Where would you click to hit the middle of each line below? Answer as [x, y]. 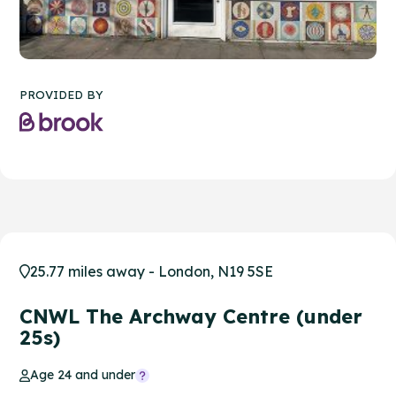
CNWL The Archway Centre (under [191, 317]
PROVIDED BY [61, 95]
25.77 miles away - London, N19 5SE [152, 272]
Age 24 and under [83, 375]
